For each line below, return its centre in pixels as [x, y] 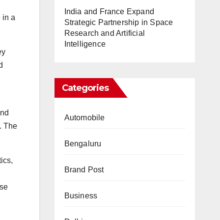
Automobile [84, 118]
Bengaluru [83, 144]
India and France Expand [109, 12]
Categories [85, 88]
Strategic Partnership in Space [119, 22]
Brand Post [84, 170]
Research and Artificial [105, 33]
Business [81, 196]
